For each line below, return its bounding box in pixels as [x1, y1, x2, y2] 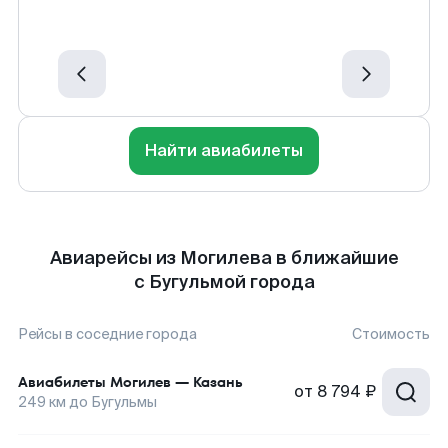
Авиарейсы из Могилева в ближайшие [49, 246, 399, 270]
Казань [193, 372, 243, 392]
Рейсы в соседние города [18, 325, 197, 343]
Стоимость [352, 325, 430, 343]
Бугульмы [91, 393, 157, 411]
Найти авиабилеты [145, 140, 303, 161]
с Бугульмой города [133, 270, 315, 294]
